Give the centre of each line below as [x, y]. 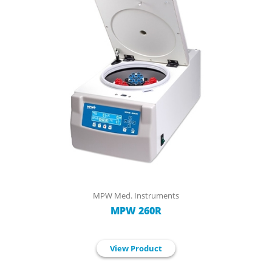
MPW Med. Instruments [136, 195]
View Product [136, 248]
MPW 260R [136, 210]
